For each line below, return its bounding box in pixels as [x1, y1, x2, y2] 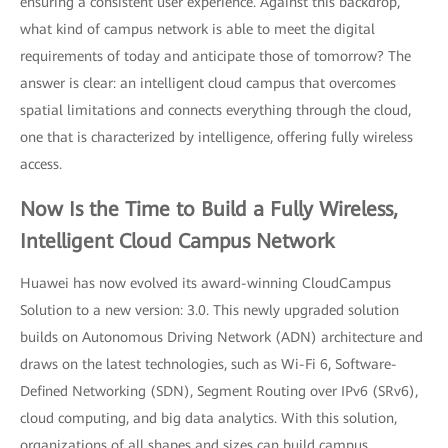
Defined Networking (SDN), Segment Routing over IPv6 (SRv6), [20, 383, 418, 399]
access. [20, 156, 62, 172]
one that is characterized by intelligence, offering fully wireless [20, 129, 413, 145]
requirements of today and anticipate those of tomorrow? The [20, 48, 411, 64]
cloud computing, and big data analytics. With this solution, [20, 410, 397, 426]
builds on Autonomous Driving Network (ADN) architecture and [20, 329, 423, 345]
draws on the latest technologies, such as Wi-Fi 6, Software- [20, 356, 397, 372]
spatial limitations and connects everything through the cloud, [20, 102, 411, 118]
